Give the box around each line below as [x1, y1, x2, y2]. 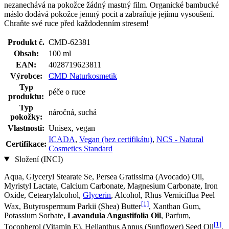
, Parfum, [161, 211, 191, 220]
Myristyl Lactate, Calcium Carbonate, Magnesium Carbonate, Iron [4, 181, 218, 190]
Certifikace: [6, 139, 47, 148]
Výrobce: [10, 71, 42, 80]
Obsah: [13, 49, 39, 58]
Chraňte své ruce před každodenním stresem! [4, 18, 149, 28]
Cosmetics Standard [49, 144, 112, 153]
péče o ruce [49, 87, 85, 96]
